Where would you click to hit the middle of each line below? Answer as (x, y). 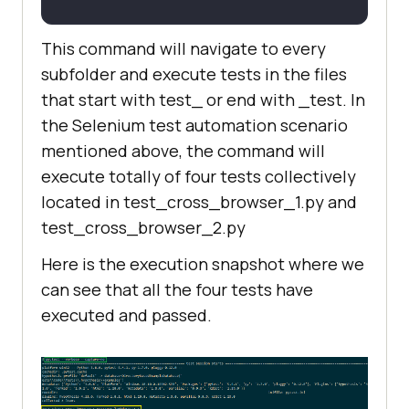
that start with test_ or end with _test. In (203, 99)
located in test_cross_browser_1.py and (199, 201)
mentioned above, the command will (183, 150)
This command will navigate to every (184, 48)
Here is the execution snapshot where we (203, 263)
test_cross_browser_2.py (143, 227)
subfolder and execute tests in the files (194, 73)
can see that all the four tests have (177, 289)
